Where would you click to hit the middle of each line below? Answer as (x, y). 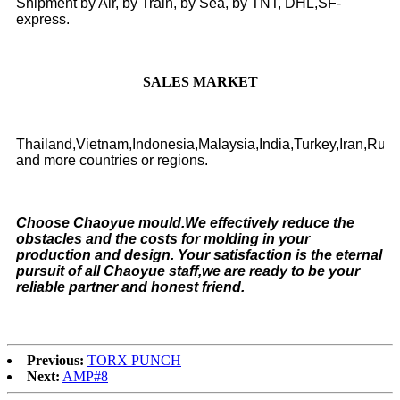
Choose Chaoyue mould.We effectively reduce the (185, 223)
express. (43, 20)
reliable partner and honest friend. (130, 287)
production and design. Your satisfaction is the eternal (199, 255)
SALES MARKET (200, 82)
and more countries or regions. (114, 161)
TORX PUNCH (134, 361)
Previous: (55, 361)
